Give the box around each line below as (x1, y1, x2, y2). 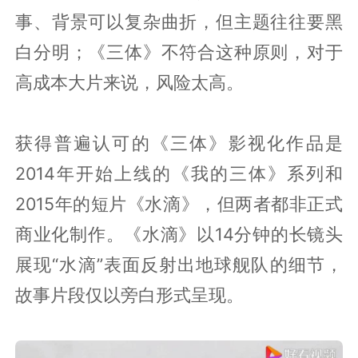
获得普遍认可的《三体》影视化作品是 (15, 133, 343, 153)
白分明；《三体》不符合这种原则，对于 (15, 42, 343, 62)
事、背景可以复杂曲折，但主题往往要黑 (15, 11, 343, 32)
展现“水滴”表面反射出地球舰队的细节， (15, 254, 343, 275)
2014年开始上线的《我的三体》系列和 (15, 163, 343, 184)
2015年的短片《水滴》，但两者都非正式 (15, 193, 343, 214)
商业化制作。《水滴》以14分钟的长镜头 (15, 224, 343, 245)
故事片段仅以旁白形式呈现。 (15, 284, 245, 305)
